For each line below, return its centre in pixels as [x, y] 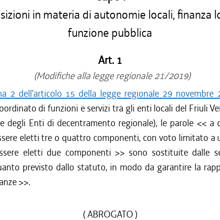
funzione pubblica [110, 33]
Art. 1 [110, 60]
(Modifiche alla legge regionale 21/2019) [110, 76]
